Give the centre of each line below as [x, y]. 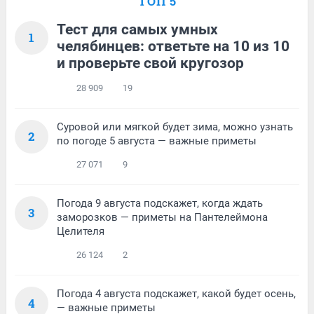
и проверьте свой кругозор [150, 63]
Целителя [81, 231]
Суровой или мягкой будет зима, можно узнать [175, 127]
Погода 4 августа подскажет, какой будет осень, [176, 293]
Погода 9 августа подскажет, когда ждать [160, 203]
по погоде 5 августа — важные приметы [157, 141]
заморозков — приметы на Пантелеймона [162, 217]
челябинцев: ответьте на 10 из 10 [173, 46]
